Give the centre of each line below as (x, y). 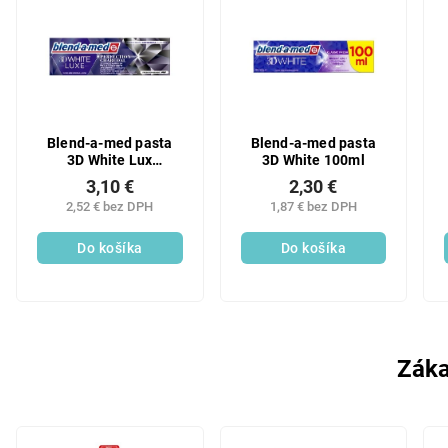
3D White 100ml (313, 160)
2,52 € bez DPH (110, 206)
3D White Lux (110, 160)
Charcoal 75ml (110, 177)
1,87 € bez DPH (313, 206)
